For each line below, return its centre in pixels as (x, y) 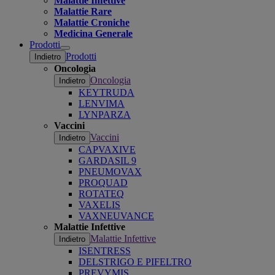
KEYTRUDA (107, 92)
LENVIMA (102, 103)
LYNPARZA (105, 114)
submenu (81, 61)
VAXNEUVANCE (116, 216)
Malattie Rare (83, 11)
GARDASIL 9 (107, 161)
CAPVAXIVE (107, 149)
